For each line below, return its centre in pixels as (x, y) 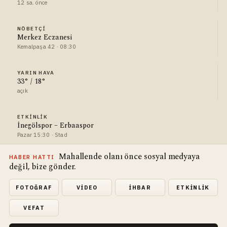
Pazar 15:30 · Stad (42, 135)
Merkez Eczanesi (44, 37)
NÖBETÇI (31, 28)
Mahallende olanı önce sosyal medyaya (129, 156)
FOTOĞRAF (34, 187)
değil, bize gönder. (43, 166)
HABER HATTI (32, 157)
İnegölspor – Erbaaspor (55, 125)
